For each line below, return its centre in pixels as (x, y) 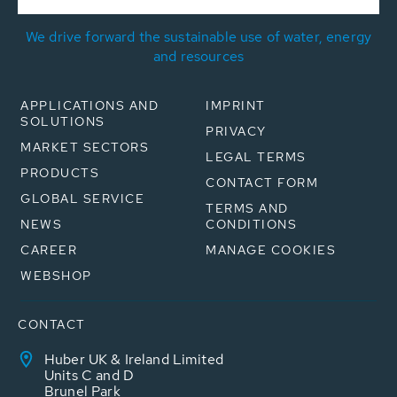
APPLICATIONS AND (90, 106)
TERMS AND (247, 209)
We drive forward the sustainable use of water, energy (198, 37)
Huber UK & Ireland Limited (134, 360)
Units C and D (89, 376)
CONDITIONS (251, 225)
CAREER (49, 250)
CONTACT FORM (262, 183)
